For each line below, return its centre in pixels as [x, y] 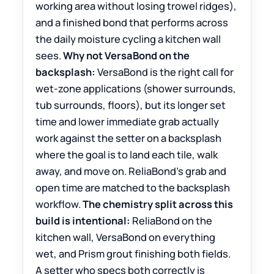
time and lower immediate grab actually [128, 121]
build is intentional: [83, 220]
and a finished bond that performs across [132, 22]
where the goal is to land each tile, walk [127, 154]
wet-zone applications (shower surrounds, [136, 88]
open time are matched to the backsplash [133, 187]
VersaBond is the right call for [165, 72]
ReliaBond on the [172, 220]
